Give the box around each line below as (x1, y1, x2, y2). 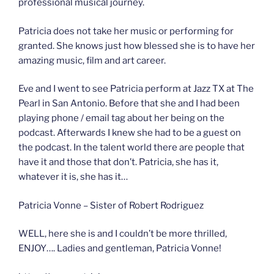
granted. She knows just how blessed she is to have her (18, 40, 255, 51)
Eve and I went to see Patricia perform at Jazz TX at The (18, 83, 254, 95)
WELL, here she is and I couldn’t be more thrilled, (18, 228, 227, 240)
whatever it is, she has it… (18, 171, 128, 183)
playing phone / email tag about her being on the (18, 113, 224, 124)
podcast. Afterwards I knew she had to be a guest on (18, 127, 241, 139)
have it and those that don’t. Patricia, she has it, (18, 157, 218, 168)
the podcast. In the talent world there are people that (18, 142, 245, 154)
